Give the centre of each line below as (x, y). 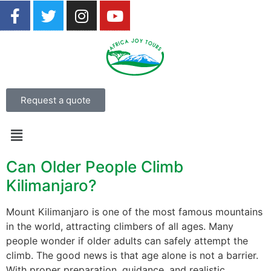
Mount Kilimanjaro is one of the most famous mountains (134, 212)
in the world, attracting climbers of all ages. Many (120, 227)
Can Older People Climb (95, 167)
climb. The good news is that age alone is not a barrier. (132, 256)
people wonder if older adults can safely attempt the (127, 241)
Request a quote (56, 100)
